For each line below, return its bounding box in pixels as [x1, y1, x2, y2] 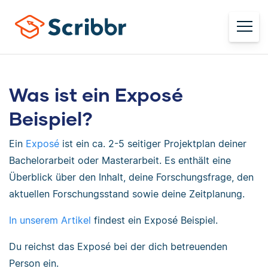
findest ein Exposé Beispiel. [91, 214, 218, 226]
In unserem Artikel [9, 214, 91, 226]
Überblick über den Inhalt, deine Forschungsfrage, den [9, 171, 254, 183]
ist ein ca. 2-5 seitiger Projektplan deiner [59, 138, 246, 150]
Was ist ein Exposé [9, 83, 183, 106]
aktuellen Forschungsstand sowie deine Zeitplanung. [9, 188, 245, 200]
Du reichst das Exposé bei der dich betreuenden [9, 240, 227, 252]
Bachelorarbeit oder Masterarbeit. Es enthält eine [9, 154, 231, 166]
